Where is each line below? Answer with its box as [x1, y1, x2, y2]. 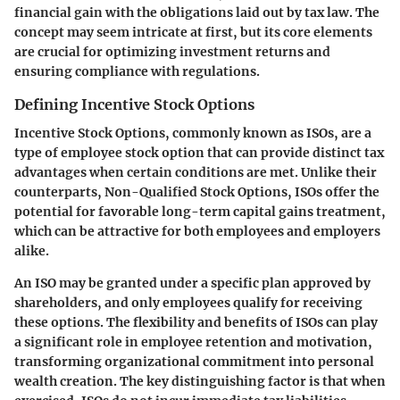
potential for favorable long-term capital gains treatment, [14, 204, 386, 221]
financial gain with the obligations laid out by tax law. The [14, 4, 379, 21]
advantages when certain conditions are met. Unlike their [14, 164, 377, 181]
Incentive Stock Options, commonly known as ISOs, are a [14, 125, 371, 142]
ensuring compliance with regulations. [14, 63, 260, 79]
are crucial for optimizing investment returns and [14, 44, 330, 60]
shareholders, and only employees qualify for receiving [14, 295, 362, 312]
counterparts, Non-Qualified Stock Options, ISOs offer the [14, 184, 379, 201]
